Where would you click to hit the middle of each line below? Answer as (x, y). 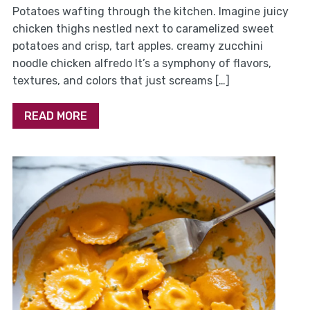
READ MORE (55, 116)
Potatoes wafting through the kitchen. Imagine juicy (150, 12)
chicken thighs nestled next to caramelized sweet (143, 29)
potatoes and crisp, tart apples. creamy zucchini (137, 46)
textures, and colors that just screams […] (121, 81)
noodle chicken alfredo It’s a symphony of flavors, (142, 64)
